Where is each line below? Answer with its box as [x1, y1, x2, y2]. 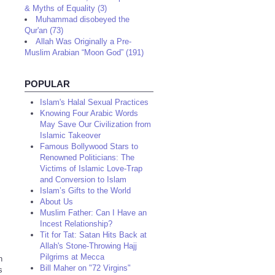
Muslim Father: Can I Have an [40, 208, 147, 217]
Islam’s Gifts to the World [40, 186, 131, 195]
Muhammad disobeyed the [36, 15, 130, 24]
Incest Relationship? [40, 219, 112, 228]
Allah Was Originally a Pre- [36, 37, 131, 46]
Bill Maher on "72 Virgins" [40, 263, 131, 273]
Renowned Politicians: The [40, 153, 134, 162]
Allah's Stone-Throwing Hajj [40, 241, 137, 250]
